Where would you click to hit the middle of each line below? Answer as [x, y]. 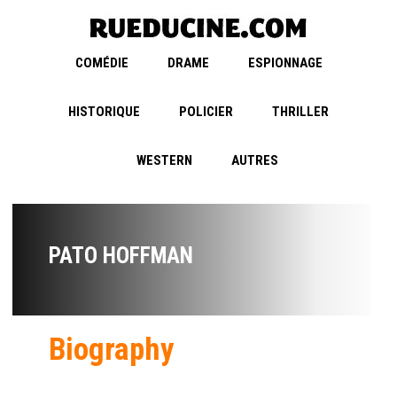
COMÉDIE [101, 63]
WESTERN [164, 161]
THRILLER [300, 112]
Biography [112, 350]
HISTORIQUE [104, 112]
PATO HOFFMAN [121, 256]
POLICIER [206, 112]
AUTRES [255, 161]
